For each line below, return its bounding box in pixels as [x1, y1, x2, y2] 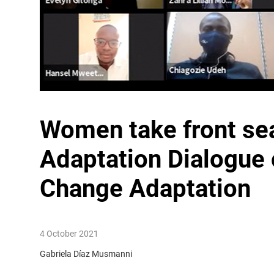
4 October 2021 [39, 229, 98, 239]
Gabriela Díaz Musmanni [39, 249, 132, 259]
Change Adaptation [39, 174, 251, 203]
